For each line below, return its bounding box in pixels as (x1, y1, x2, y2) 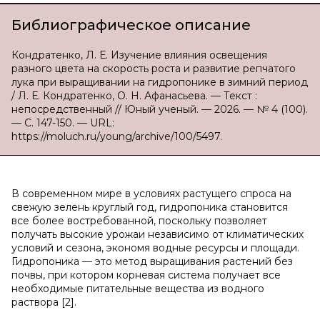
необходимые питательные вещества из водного (11, 282, 264, 295)
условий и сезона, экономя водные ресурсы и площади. (11, 241, 299, 254)
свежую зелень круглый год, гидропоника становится (11, 201, 288, 214)
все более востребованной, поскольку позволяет (11, 214, 267, 227)
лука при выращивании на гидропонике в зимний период (11, 76, 308, 89)
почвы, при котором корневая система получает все (11, 269, 281, 281)
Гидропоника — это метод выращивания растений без (11, 255, 293, 268)
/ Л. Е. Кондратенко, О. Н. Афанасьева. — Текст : (11, 89, 257, 102)
